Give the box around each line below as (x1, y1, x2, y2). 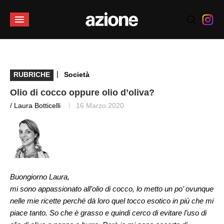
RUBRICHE (13, 70, 50, 78)
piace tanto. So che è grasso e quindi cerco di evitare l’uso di (10, 208, 206, 217)
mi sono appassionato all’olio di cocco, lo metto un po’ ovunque (10, 184, 213, 193)
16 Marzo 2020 (76, 101, 124, 109)
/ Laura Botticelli (10, 101, 60, 109)
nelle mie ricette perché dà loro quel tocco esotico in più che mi (10, 196, 213, 205)
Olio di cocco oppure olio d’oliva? (10, 87, 154, 97)
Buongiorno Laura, (10, 172, 69, 181)
